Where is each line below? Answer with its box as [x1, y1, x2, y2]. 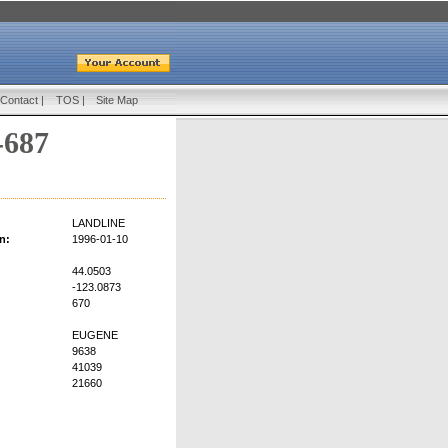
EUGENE [72, 329, 118, 342]
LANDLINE [72, 217, 125, 230]
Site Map [96, 94, 138, 106]
